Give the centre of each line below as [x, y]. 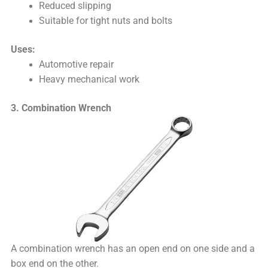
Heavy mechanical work [89, 80]
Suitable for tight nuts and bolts [105, 21]
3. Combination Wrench [61, 109]
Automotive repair [76, 65]
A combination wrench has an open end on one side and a [133, 249]
